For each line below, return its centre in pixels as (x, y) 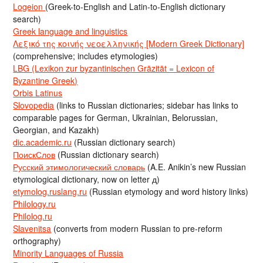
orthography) (37, 241)
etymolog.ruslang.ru (50, 192)
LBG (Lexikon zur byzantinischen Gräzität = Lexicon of (114, 68)
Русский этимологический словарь (79, 167)
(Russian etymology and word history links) (168, 192)
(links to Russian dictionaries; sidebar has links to (146, 105)
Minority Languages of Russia (68, 253)
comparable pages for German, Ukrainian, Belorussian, (116, 118)
